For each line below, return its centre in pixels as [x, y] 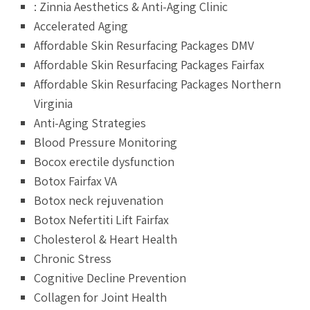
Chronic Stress [73, 258]
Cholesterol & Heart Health [106, 239]
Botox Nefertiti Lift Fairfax [102, 219]
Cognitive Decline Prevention [110, 277]
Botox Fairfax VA [76, 181]
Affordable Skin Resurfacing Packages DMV [144, 45]
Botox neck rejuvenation [99, 200]
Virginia [54, 103]
